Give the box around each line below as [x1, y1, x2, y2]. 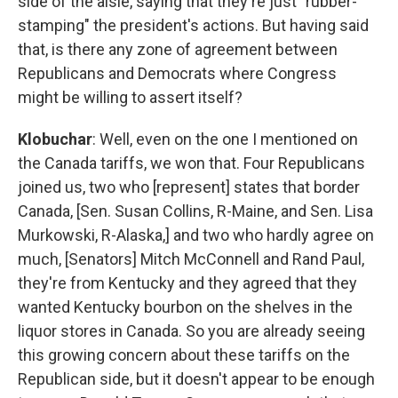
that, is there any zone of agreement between [18, 40, 338, 59]
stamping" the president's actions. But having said [18, 16, 369, 35]
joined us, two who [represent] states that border [18, 178, 360, 196]
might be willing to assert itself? [18, 88, 243, 107]
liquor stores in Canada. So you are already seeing [18, 322, 365, 340]
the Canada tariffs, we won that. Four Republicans [18, 154, 365, 172]
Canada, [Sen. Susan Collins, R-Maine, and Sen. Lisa [18, 202, 373, 220]
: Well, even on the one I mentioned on [92, 130, 358, 148]
